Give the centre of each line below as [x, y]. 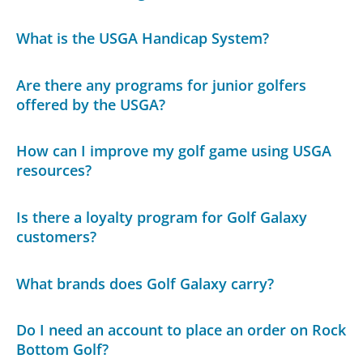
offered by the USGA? [91, 104]
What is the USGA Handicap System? [143, 38]
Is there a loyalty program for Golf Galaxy [162, 217]
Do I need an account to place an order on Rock [181, 330]
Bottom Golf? [63, 350]
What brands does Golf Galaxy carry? [145, 283]
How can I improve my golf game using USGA [174, 151]
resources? [54, 171]
